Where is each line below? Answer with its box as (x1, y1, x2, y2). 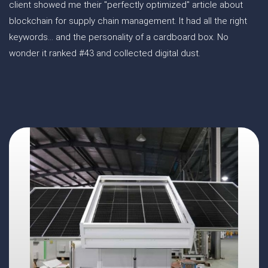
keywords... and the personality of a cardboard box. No (9, 32, 229, 42)
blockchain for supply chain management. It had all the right (9, 16, 247, 26)
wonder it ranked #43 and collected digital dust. (9, 48, 200, 59)
